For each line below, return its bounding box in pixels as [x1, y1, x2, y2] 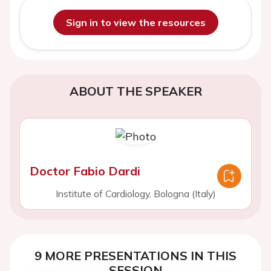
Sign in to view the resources [65, 16, 206, 28]
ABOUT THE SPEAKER [69, 83, 202, 99]
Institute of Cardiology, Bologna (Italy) [55, 188, 216, 200]
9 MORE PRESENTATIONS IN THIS [34, 248, 237, 263]
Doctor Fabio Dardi [30, 163, 140, 178]
